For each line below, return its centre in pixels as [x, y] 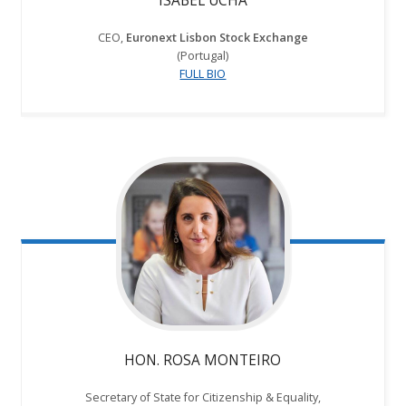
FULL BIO [203, 74]
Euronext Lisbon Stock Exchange [217, 38]
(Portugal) [203, 56]
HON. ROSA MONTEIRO [203, 359]
